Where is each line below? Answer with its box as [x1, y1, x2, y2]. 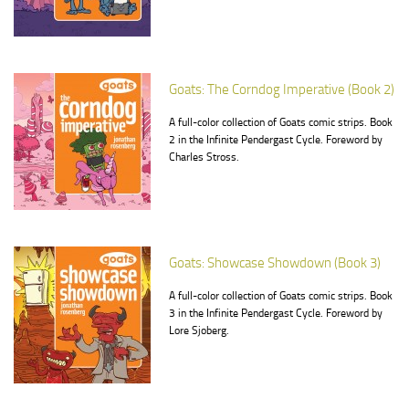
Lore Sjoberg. [169, 324, 229, 337]
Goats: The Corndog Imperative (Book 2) [169, 81, 394, 98]
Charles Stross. [169, 151, 239, 163]
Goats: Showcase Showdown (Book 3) [169, 255, 381, 271]
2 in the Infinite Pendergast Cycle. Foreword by [169, 133, 383, 146]
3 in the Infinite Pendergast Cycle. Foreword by [169, 307, 383, 320]
